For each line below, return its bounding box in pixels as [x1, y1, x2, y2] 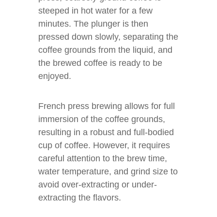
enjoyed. [38, 71, 71, 81]
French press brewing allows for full [38, 101, 175, 111]
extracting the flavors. [38, 193, 121, 202]
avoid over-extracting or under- [38, 180, 157, 189]
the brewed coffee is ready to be [38, 58, 162, 68]
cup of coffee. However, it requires [38, 140, 170, 150]
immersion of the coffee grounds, [38, 114, 165, 124]
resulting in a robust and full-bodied [38, 127, 174, 137]
